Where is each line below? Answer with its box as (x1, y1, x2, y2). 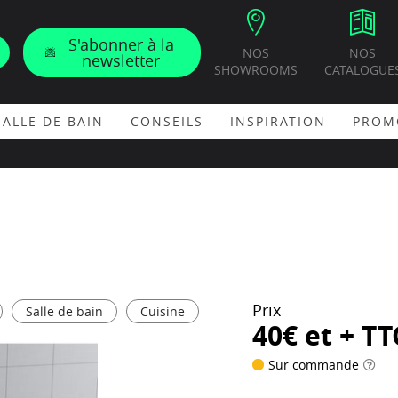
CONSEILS (131, 113, 203, 130)
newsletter (82, 49, 161, 71)
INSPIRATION (230, 113, 326, 130)
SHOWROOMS (213, 61, 298, 78)
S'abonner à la (68, 33, 174, 55)
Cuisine (140, 303, 185, 320)
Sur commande (268, 356, 359, 373)
